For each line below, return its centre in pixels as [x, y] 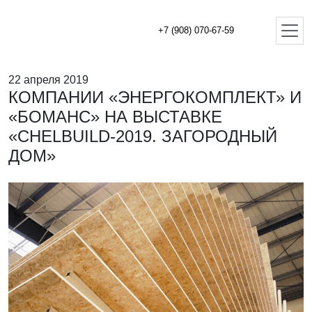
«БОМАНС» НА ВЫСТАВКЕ [115, 117]
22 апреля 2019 [48, 80]
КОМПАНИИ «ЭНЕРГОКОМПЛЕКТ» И [155, 97]
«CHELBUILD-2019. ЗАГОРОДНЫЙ [143, 136]
